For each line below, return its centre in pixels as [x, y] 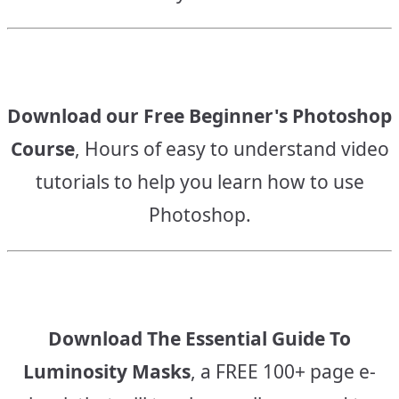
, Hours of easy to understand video [232, 149]
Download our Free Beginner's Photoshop [199, 116]
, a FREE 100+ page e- [283, 371]
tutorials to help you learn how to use [199, 182]
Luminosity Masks [107, 371]
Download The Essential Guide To [199, 338]
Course [42, 149]
